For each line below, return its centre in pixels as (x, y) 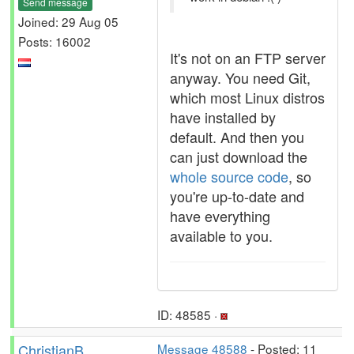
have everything (220, 216)
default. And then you (237, 137)
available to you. (221, 235)
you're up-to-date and (237, 196)
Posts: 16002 (55, 41)
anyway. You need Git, (240, 77)
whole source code (229, 176)
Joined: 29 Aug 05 (68, 21)
